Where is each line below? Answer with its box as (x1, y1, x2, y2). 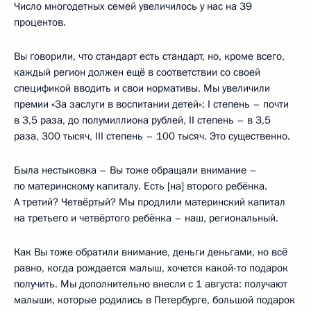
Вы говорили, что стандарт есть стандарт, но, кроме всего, (14, 49, 285, 63)
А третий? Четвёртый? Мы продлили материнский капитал (14, 194, 285, 209)
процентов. (14, 15, 66, 29)
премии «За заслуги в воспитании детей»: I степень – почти (14, 96, 289, 111)
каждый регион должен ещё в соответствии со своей (14, 65, 260, 79)
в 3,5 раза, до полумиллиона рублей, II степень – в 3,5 (14, 112, 271, 127)
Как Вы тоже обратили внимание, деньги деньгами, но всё (14, 244, 287, 259)
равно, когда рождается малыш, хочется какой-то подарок (14, 260, 288, 275)
